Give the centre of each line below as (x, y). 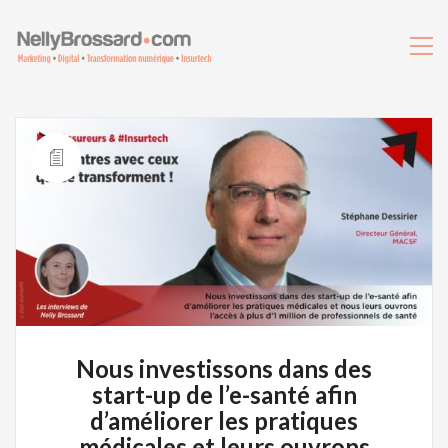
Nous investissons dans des (224, 368)
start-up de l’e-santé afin (224, 394)
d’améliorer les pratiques (224, 420)
